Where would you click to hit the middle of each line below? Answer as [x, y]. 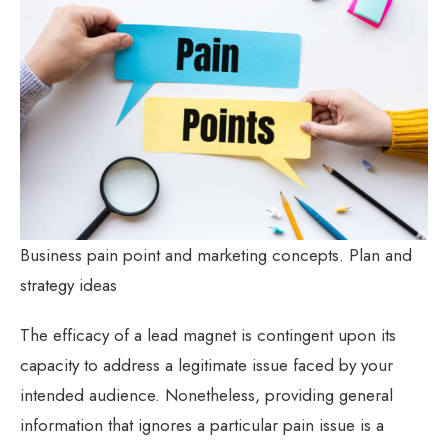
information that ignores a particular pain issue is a [202, 424]
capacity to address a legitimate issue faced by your [206, 364]
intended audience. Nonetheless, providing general [206, 394]
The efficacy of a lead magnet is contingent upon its [208, 334]
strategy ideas [68, 284]
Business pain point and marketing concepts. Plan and [216, 254]
